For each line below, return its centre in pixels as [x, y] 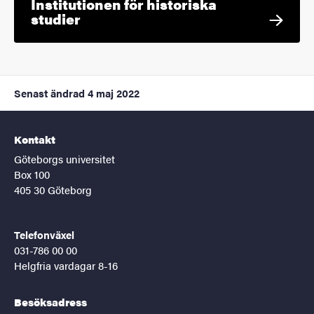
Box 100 [32, 175]
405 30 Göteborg [53, 190]
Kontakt [35, 139]
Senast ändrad [49, 93]
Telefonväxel [44, 235]
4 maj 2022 [114, 93]
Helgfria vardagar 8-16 [66, 266]
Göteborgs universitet [64, 159]
